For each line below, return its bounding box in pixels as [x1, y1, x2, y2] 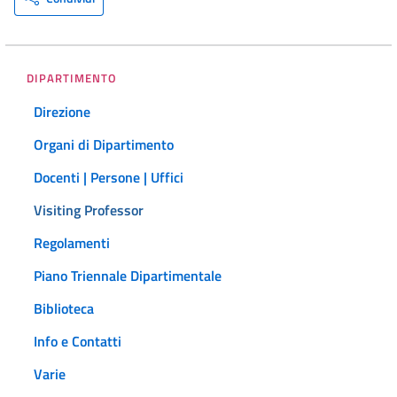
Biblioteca [34, 298, 94, 320]
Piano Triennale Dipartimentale [34, 265, 222, 287]
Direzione [34, 101, 90, 123]
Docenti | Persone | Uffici [34, 167, 183, 189]
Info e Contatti [34, 331, 121, 353]
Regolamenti [34, 232, 110, 254]
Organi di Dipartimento [34, 134, 174, 156]
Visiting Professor [34, 199, 144, 222]
